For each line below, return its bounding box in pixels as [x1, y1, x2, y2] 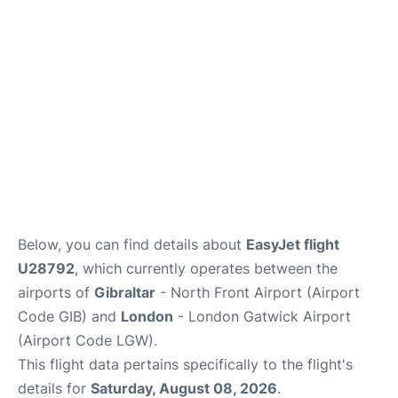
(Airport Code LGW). [18, 331, 157, 349]
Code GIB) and [18, 307, 121, 325]
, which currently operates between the [75, 259, 338, 277]
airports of [18, 283, 94, 301]
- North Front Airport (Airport [155, 283, 360, 301]
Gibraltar [94, 283, 155, 301]
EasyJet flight [246, 235, 339, 253]
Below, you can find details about [18, 235, 246, 253]
